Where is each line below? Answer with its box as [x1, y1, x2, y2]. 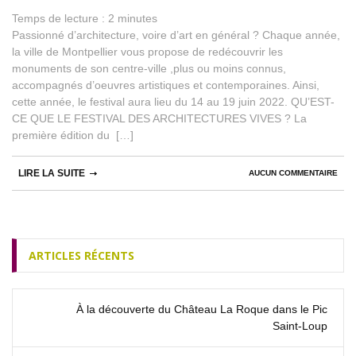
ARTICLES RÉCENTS [29, 247, 134, 263]
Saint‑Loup [273, 319, 327, 332]
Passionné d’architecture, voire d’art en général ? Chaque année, [12, 28, 340, 41]
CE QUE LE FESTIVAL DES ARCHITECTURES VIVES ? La [12, 111, 307, 125]
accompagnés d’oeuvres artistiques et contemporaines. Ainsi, [12, 78, 319, 91]
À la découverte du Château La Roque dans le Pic [76, 302, 327, 315]
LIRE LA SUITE [18, 167, 85, 179]
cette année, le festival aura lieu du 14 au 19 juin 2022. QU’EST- [12, 95, 335, 108]
